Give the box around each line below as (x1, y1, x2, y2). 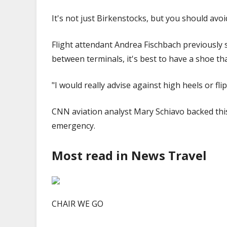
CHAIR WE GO (52, 198, 103, 209)
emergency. (52, 120, 95, 131)
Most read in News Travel (52, 146, 207, 164)
